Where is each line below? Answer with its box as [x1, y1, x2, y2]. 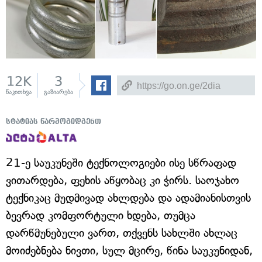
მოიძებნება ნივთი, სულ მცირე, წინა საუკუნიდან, [6, 244, 253, 257]
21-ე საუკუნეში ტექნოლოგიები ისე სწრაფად [6, 156, 236, 170]
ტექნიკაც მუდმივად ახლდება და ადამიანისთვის [6, 191, 251, 205]
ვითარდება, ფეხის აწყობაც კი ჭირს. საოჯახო [6, 174, 239, 187]
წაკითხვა [6, 88, 32, 96]
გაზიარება [44, 88, 73, 96]
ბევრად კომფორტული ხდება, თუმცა [6, 209, 195, 222]
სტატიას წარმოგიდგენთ [6, 118, 101, 126]
